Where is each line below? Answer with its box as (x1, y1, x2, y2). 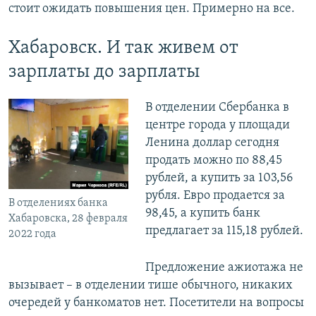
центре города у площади (145, 119, 290, 132)
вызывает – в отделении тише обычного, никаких (8, 279, 293, 292)
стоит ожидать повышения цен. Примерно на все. (8, 1, 295, 16)
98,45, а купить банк (145, 207, 260, 220)
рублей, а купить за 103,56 (145, 171, 293, 185)
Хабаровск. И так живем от (8, 38, 238, 58)
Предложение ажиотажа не (145, 261, 303, 274)
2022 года (8, 228, 56, 240)
